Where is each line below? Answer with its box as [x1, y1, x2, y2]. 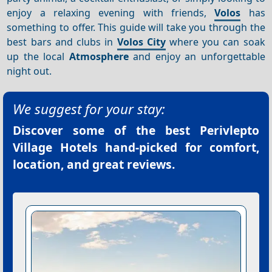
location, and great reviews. [13, 156, 175, 173]
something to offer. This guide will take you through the [7, 21, 265, 34]
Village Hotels [13, 139, 98, 156]
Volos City [117, 35, 166, 49]
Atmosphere [69, 50, 129, 63]
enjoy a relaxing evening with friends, [7, 6, 215, 19]
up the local [7, 50, 69, 63]
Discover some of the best [13, 122, 200, 139]
